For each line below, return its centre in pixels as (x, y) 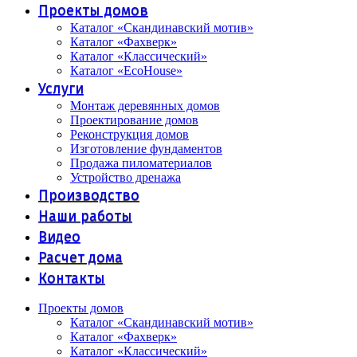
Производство (89, 195)
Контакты (72, 278)
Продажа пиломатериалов (141, 163)
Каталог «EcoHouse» (126, 71)
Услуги (61, 88)
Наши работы (85, 216)
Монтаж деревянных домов (145, 106)
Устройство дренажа (126, 177)
